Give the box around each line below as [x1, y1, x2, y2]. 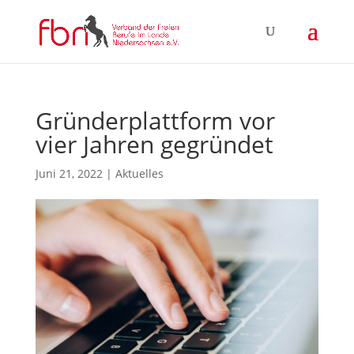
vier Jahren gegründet [35, 128, 273, 160]
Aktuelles [115, 166, 164, 181]
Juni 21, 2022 [35, 166, 103, 181]
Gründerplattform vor [35, 104, 275, 137]
